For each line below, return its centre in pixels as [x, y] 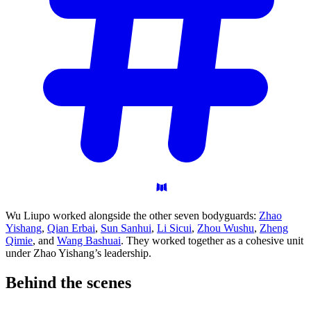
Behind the [46, 283]
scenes [109, 283]
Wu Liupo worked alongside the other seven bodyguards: [132, 216]
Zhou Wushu [226, 228]
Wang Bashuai [89, 241]
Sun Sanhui [126, 228]
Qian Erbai [71, 228]
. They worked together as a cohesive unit [212, 241]
